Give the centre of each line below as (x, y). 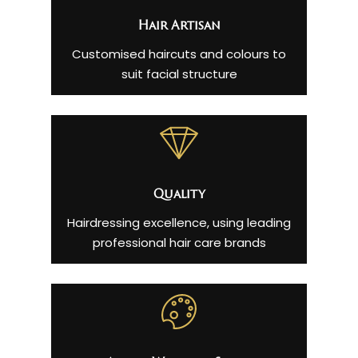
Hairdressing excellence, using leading (179, 223)
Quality (179, 196)
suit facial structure (179, 74)
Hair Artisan (179, 27)
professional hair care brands (179, 243)
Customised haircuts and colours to (179, 54)
